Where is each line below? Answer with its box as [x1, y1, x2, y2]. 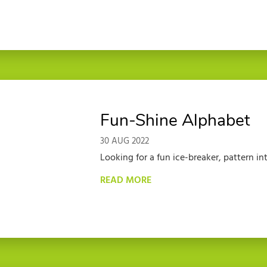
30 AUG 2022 [100, 134, 150, 149]
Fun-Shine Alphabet [100, 109, 251, 132]
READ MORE [100, 173, 152, 189]
